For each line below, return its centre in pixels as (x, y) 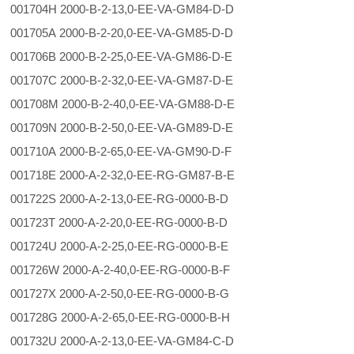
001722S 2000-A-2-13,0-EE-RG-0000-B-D (132, 199)
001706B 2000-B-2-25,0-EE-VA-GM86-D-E (123, 56)
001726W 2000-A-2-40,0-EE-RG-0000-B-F (133, 270)
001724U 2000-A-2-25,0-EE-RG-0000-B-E (132, 246)
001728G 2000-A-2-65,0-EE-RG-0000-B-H (133, 317)
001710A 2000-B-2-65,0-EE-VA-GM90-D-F (123, 151)
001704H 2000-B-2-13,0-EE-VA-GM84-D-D (124, 9)
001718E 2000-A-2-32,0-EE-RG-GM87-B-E (136, 175)
